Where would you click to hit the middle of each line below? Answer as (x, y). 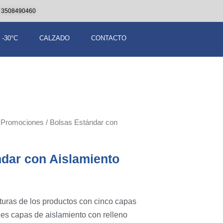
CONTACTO (109, 38)
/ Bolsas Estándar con (81, 122)
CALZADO (55, 38)
